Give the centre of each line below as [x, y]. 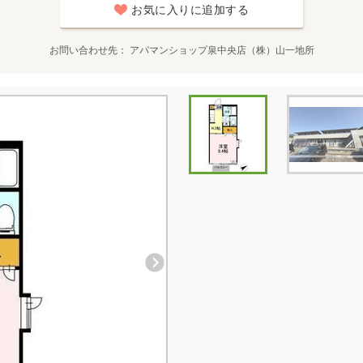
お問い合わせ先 [83, 50]
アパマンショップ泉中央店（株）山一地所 [222, 50]
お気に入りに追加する [190, 10]
